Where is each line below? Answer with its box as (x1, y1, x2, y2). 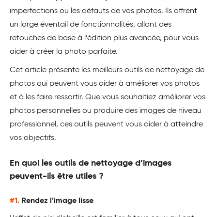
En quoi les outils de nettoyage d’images (10, 159, 171, 168)
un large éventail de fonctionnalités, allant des (10, 21, 171, 29)
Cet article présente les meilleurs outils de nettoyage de (10, 66, 204, 74)
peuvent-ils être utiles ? (10, 172, 104, 181)
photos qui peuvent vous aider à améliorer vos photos (10, 80, 200, 88)
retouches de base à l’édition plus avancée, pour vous (10, 34, 199, 42)
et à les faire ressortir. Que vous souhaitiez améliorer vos (10, 93, 205, 101)
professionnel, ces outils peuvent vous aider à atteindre (10, 121, 203, 128)
